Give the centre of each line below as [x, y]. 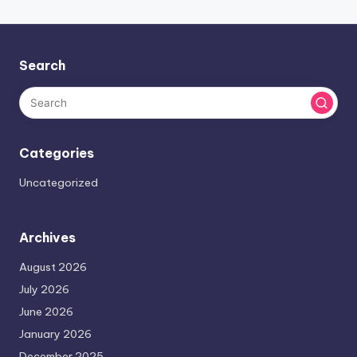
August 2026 [53, 267]
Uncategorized [59, 183]
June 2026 [46, 312]
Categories [57, 153]
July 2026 [44, 290]
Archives [47, 238]
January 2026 [55, 334]
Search [42, 66]
